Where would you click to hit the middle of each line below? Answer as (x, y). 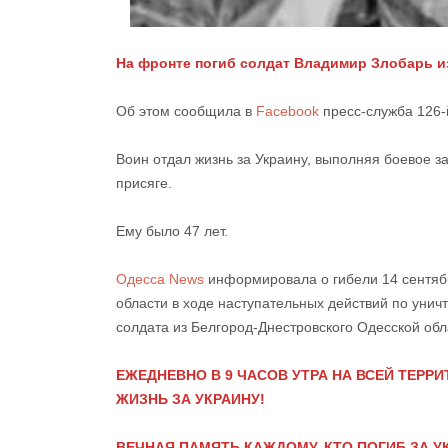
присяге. (144, 182)
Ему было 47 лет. (172, 230)
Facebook (287, 110)
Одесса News (160, 278)
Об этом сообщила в (186, 110)
